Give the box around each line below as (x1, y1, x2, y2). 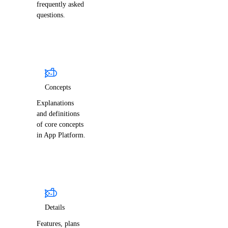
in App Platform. (37, 131, 85, 139)
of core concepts (37, 120, 83, 129)
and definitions (37, 109, 79, 118)
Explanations (37, 99, 74, 107)
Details (45, 203, 65, 212)
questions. (37, 11, 65, 19)
